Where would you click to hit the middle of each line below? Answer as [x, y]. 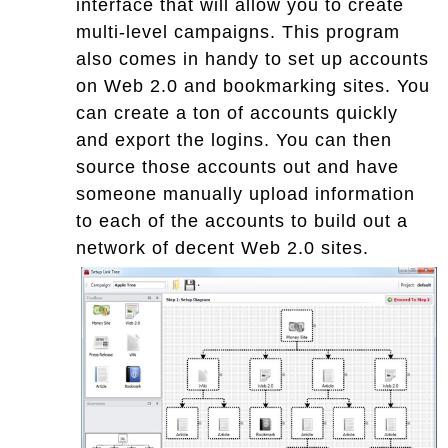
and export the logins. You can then [234, 139]
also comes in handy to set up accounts [252, 58]
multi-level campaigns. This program [238, 31]
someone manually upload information [245, 193]
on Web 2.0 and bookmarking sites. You [253, 85]
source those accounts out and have [237, 166]
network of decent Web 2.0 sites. [222, 247]
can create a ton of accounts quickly [237, 112]
